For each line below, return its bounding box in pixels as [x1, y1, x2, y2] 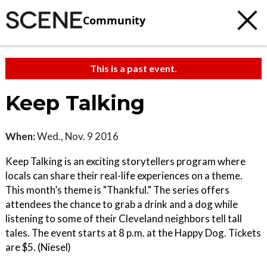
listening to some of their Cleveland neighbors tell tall [5, 212, 242, 225]
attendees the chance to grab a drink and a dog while [5, 198, 238, 210]
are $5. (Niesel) [5, 241, 71, 253]
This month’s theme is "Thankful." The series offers [5, 184, 229, 196]
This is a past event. [90, 63, 177, 74]
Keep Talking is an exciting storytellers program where [5, 155, 246, 167]
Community [83, 13, 145, 27]
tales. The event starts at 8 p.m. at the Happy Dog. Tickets [5, 226, 261, 239]
